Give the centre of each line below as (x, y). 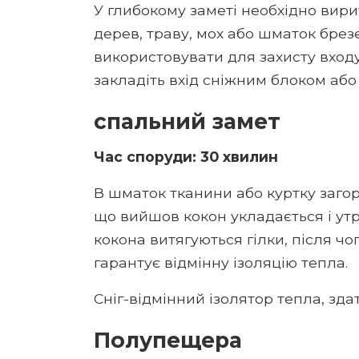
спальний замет (187, 121)
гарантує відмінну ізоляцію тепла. (221, 262)
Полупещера (168, 340)
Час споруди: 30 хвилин (186, 156)
